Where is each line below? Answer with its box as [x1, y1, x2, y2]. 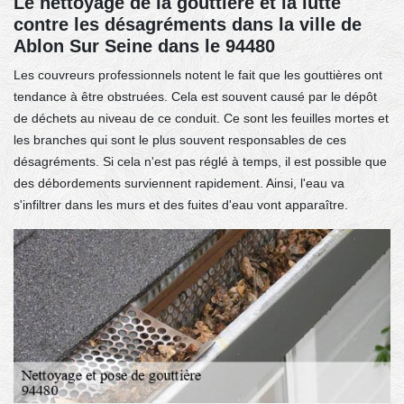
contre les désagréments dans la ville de [14, 14, 362, 34]
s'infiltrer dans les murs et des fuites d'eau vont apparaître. [14, 197, 348, 212]
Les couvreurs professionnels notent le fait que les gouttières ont [14, 67, 382, 82]
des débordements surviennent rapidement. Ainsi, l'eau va [14, 175, 344, 190]
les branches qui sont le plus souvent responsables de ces [14, 132, 346, 147]
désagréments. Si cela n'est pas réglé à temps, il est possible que [14, 153, 387, 169]
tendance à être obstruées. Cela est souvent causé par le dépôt [14, 88, 377, 104]
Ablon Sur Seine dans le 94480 [14, 35, 275, 56]
